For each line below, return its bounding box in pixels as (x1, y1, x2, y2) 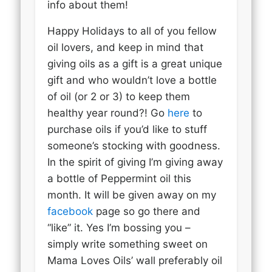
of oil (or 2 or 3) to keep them (47, 90, 191, 103)
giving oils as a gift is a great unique (47, 57, 223, 70)
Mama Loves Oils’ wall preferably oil (47, 254, 223, 267)
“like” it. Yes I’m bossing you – (47, 221, 191, 234)
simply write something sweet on (47, 237, 208, 250)
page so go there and (93, 205, 201, 217)
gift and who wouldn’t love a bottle (47, 73, 217, 86)
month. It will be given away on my (47, 188, 217, 201)
